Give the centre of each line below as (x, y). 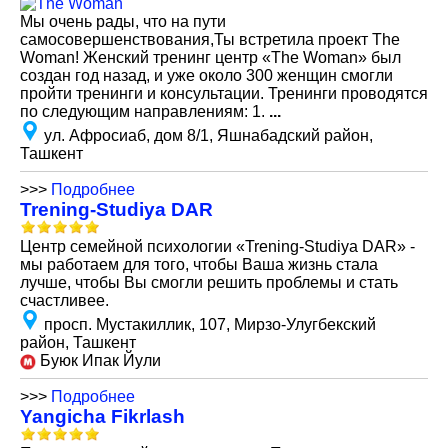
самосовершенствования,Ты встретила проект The (210, 39)
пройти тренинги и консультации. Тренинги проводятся (224, 93)
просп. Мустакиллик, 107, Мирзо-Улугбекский (210, 324)
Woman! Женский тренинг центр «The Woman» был (210, 57)
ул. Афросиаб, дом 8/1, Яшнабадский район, (208, 135)
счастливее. (64, 300)
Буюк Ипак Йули (98, 360)
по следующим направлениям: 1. (144, 111)
